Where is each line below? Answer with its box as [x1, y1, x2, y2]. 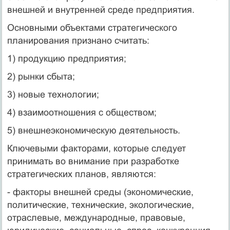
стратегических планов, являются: [7, 169, 156, 180]
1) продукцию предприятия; [7, 53, 126, 64]
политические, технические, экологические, [7, 200, 194, 210]
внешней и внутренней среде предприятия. [7, 5, 195, 15]
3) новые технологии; [7, 89, 99, 100]
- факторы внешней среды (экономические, [7, 187, 194, 198]
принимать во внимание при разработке [7, 156, 179, 167]
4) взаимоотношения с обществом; [7, 107, 157, 118]
